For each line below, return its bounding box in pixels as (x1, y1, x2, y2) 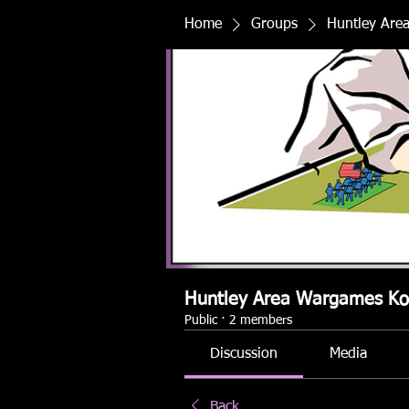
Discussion (210, 347, 278, 362)
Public (184, 314, 217, 327)
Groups (251, 17, 298, 32)
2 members (229, 314, 292, 327)
